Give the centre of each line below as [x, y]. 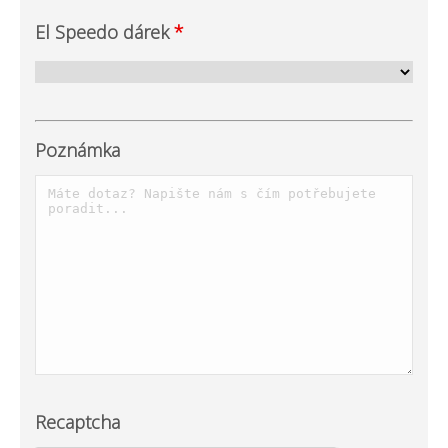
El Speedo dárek [104, 31]
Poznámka [77, 149]
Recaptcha [77, 421]
